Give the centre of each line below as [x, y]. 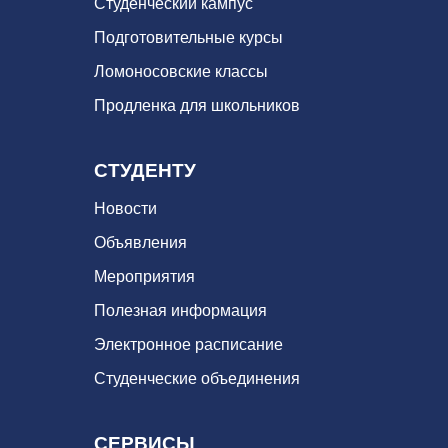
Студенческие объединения [197, 379]
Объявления [140, 243]
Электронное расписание [188, 345]
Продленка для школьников [197, 106]
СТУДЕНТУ [145, 170]
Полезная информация [180, 311]
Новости [125, 209]
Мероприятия [144, 277]
